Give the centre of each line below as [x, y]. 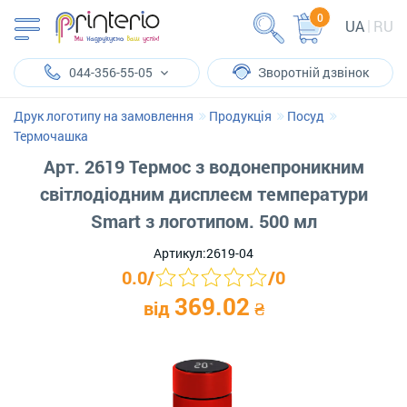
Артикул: [180, 253]
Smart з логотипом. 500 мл [203, 221]
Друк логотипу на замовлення [104, 116]
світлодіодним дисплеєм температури [203, 194]
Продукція [240, 116]
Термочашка [51, 136]
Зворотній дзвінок [313, 72]
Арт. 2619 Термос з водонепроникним [203, 166]
